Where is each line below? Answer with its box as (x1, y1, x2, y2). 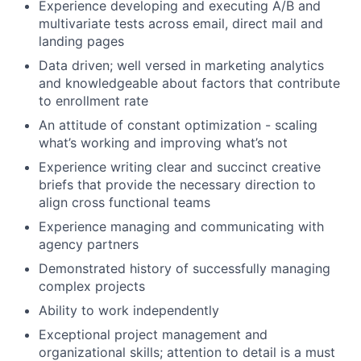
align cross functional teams (39, 194, 210, 210)
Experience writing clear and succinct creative (39, 159, 321, 175)
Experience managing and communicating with (39, 218, 324, 234)
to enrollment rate (39, 93, 148, 109)
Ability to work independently (39, 302, 219, 318)
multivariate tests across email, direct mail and (39, 15, 323, 31)
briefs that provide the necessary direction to (39, 176, 316, 193)
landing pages (39, 33, 124, 49)
